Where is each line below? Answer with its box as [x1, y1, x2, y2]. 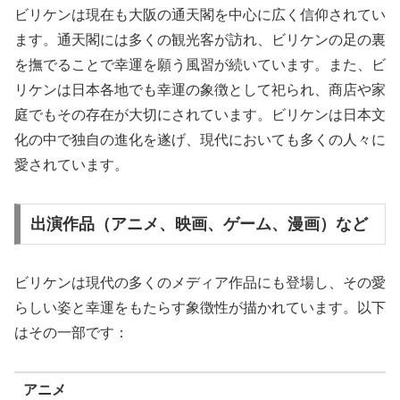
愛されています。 [14, 157, 129, 173]
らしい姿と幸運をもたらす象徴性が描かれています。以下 [14, 299, 386, 315]
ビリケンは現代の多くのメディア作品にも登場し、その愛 [14, 274, 386, 290]
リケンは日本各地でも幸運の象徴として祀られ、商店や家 [14, 82, 386, 98]
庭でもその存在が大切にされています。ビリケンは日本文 [14, 107, 386, 123]
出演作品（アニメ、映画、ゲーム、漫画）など [29, 215, 368, 233]
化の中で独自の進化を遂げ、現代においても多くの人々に [14, 132, 386, 148]
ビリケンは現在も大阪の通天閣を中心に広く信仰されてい [14, 7, 386, 23]
